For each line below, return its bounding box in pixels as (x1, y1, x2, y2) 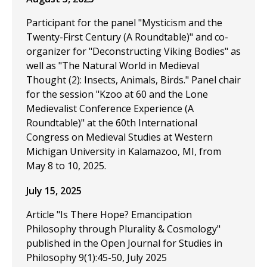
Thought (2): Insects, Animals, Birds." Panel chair (26, 73, 241, 86)
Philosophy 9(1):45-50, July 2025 (26, 251, 167, 264)
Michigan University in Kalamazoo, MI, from (26, 145, 221, 158)
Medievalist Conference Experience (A (26, 102, 194, 115)
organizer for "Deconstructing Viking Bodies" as (26, 45, 241, 58)
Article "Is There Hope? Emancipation (26, 208, 192, 221)
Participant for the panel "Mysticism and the (26, 16, 222, 29)
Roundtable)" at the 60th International (26, 116, 197, 129)
